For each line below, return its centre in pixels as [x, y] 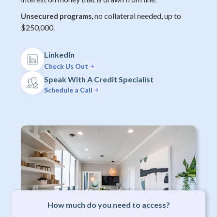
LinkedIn [59, 54]
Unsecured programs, [57, 16]
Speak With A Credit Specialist [99, 79]
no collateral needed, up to [137, 16]
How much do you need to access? [108, 205]
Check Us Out [66, 66]
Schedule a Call [68, 90]
